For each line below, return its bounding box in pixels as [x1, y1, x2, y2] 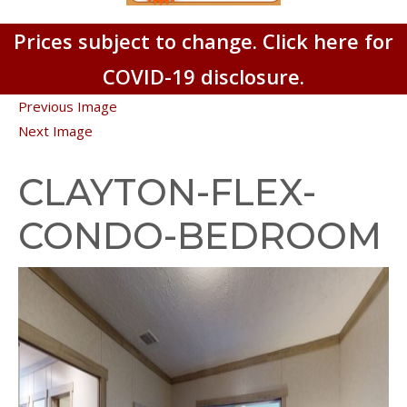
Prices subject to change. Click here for [14, 26, 393, 55]
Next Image [18, 121, 93, 140]
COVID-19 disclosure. [103, 62, 304, 90]
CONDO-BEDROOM [18, 213, 382, 258]
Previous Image [18, 96, 117, 115]
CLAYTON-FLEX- [18, 169, 316, 214]
